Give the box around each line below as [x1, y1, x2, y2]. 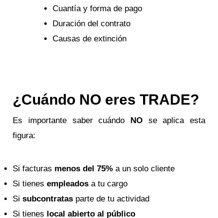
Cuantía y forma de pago [52, 4, 142, 14]
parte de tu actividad [73, 194, 150, 204]
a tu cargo [89, 179, 128, 189]
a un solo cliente [113, 164, 175, 174]
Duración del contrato [52, 19, 130, 29]
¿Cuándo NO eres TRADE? [13, 91, 200, 108]
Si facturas [13, 164, 55, 174]
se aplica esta [142, 115, 205, 125]
